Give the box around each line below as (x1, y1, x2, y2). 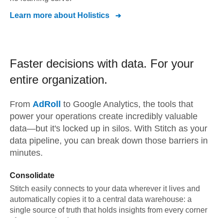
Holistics (77, 11, 109, 19)
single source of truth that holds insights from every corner (10, 206, 207, 214)
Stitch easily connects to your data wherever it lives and (10, 184, 200, 193)
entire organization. (10, 73, 108, 86)
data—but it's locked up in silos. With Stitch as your (10, 124, 207, 133)
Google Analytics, (73, 99, 141, 109)
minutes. (10, 148, 43, 158)
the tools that (141, 99, 193, 109)
